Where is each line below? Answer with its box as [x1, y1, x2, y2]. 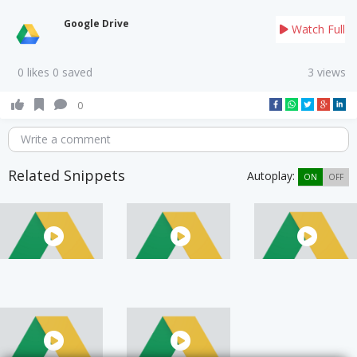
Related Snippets [8, 165, 125, 185]
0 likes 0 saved [18, 64, 92, 80]
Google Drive [63, 16, 129, 30]
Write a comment [21, 131, 111, 147]
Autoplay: [247, 167, 298, 183]
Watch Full [288, 21, 345, 37]
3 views [308, 64, 346, 80]
